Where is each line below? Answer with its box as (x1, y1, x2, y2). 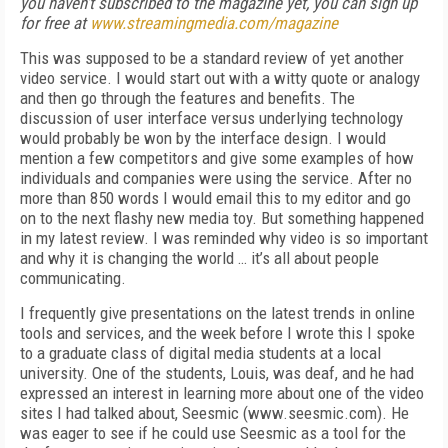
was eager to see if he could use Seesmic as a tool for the (20, 423, 406, 443)
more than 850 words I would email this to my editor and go (20, 188, 411, 208)
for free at (20, 13, 90, 33)
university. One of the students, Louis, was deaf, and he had (20, 363, 414, 383)
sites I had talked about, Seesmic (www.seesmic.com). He (20, 403, 409, 423)
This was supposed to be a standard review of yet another (20, 48, 404, 68)
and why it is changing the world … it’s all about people (20, 248, 379, 268)
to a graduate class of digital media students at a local (20, 343, 381, 363)
